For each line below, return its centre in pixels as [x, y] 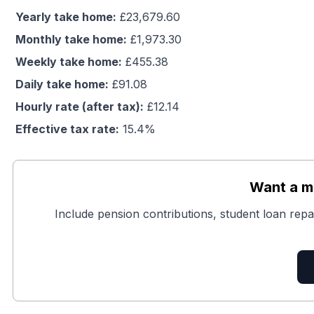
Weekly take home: [69, 62]
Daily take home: [62, 84]
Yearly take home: [66, 17]
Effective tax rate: [67, 129]
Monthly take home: [71, 39]
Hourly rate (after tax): [80, 107]
